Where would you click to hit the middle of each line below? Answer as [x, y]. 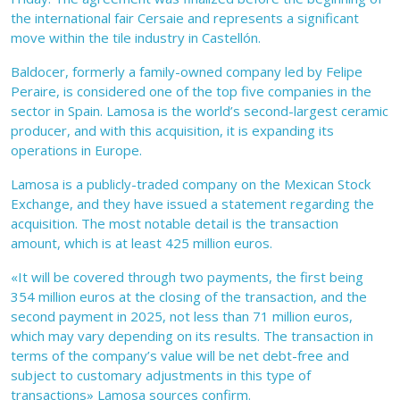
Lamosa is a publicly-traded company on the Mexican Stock [191, 184]
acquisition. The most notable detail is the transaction [175, 224]
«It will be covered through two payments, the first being [187, 277]
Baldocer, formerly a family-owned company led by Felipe [187, 72]
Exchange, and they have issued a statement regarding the [192, 204]
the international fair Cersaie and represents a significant [185, 18]
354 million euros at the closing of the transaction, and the [189, 297]
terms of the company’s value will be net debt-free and [180, 356]
